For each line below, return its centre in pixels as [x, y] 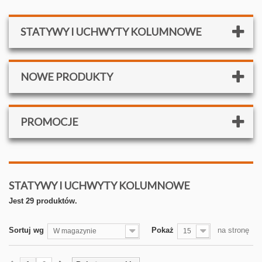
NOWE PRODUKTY [67, 77]
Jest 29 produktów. [43, 201]
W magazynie [75, 231]
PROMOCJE [49, 122]
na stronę [233, 230]
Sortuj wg [26, 230]
